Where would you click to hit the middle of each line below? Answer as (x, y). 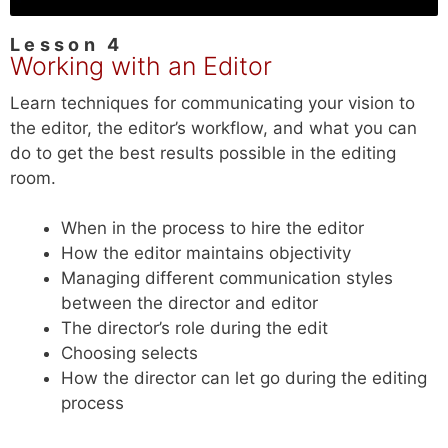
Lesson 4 (67, 44)
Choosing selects (129, 353)
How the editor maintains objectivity (206, 253)
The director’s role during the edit (194, 328)
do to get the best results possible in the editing (203, 152)
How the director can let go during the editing (244, 378)
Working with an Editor (141, 65)
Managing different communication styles (227, 278)
